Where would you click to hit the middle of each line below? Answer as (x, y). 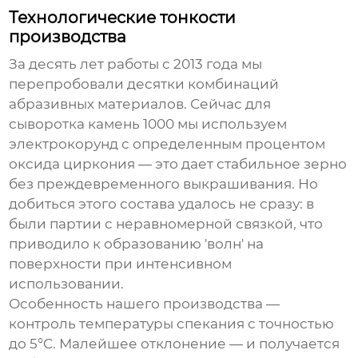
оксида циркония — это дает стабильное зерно (178, 164)
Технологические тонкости (123, 18)
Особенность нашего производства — (145, 304)
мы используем (231, 124)
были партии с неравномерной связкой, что (166, 224)
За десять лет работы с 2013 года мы (136, 64)
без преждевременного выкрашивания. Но (164, 184)
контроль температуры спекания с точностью (172, 324)
